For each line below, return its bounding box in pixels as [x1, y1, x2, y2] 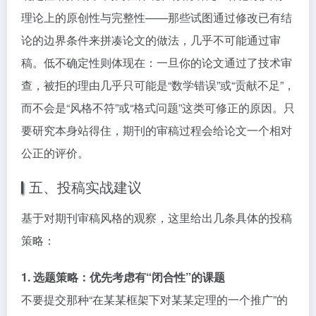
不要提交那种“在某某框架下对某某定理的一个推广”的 [21, 291, 288, 308]
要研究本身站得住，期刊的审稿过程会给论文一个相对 [21, 122, 292, 138]
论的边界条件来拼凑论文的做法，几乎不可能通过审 [21, 32, 281, 48]
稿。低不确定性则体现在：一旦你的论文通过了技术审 [21, 54, 292, 71]
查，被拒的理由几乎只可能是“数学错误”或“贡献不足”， [21, 77, 295, 93]
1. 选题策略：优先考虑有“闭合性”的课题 [21, 269, 225, 285]
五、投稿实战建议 [29, 176, 142, 197]
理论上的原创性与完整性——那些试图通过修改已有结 [21, 9, 292, 25]
